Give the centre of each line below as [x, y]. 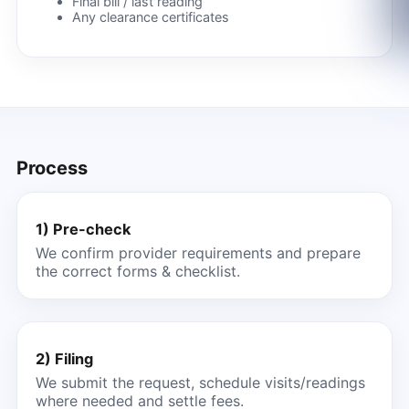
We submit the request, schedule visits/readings [200, 382]
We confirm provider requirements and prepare [198, 252]
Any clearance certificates [150, 17]
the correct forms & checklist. [137, 271]
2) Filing [64, 358]
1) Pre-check [83, 229]
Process [52, 168]
